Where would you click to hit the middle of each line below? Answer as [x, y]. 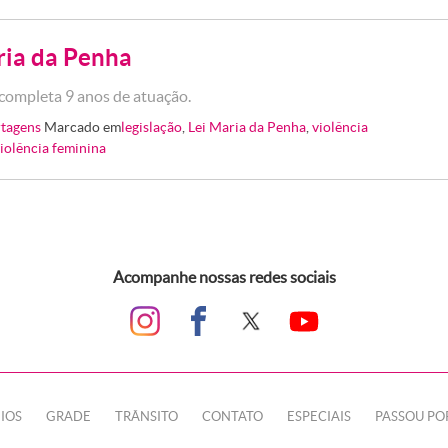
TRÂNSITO [146, 416]
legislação [152, 127]
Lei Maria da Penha [247, 127]
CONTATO [232, 416]
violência [340, 127]
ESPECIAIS [319, 416]
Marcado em [83, 127]
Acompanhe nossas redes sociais [224, 277]
